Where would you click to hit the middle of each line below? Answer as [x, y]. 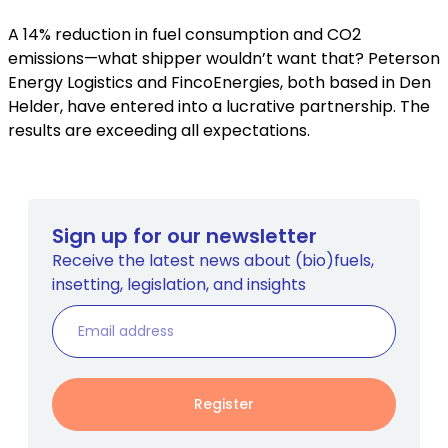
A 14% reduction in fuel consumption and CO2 [184, 35]
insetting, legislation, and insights [179, 285]
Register [224, 404]
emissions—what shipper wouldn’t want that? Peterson [224, 59]
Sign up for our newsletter [184, 236]
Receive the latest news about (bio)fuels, [213, 261]
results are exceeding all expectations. [159, 131]
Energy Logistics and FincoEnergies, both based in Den [219, 83]
